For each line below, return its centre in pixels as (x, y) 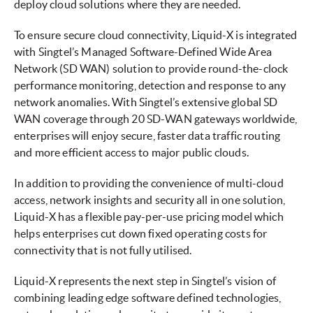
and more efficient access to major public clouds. (131, 153)
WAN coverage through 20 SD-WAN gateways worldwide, (156, 119)
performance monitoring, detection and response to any (150, 86)
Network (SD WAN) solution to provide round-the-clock (151, 69)
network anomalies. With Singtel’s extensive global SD (146, 102)
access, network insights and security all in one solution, (150, 200)
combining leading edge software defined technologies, (148, 298)
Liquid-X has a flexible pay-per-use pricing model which (149, 217)
